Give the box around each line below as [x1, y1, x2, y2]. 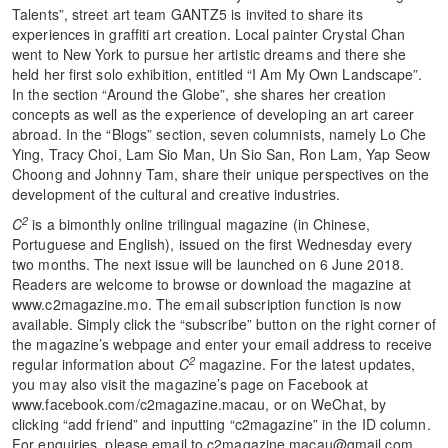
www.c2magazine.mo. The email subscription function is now [12, 294, 401, 314]
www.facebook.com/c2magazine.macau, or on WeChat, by [12, 394, 387, 414]
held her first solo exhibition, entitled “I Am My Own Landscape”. [12, 64, 423, 84]
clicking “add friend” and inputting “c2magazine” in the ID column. [12, 414, 431, 434]
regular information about [12, 354, 179, 374]
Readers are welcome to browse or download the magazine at [12, 274, 411, 294]
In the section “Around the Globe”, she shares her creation [12, 84, 386, 104]
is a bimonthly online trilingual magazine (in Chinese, [28, 214, 370, 234]
